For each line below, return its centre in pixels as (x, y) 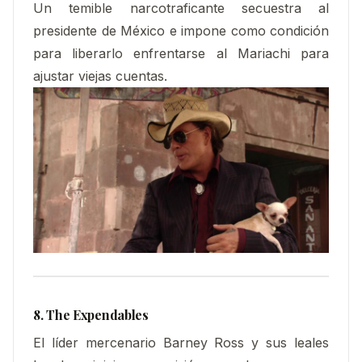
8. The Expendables (91, 315)
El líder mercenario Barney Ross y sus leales (181, 342)
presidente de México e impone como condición (181, 30)
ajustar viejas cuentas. (100, 76)
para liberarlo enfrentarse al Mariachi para (181, 53)
